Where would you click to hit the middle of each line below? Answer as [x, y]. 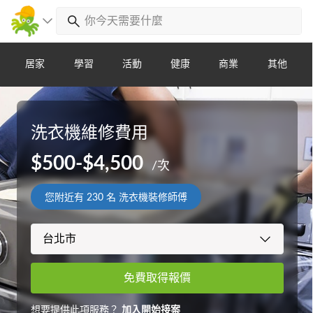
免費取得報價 [158, 278]
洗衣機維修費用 [90, 133]
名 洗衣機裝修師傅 [146, 198]
